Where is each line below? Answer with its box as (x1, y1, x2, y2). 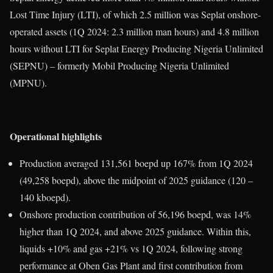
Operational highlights (10, 129, 102, 144)
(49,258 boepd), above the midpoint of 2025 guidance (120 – (19, 174, 253, 187)
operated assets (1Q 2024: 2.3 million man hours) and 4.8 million (10, 25, 259, 38)
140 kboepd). (19, 191, 71, 204)
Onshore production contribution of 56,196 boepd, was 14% (19, 208, 251, 221)
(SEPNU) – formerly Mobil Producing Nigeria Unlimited (10, 59, 229, 73)
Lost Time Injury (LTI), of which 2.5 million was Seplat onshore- (10, 8, 261, 21)
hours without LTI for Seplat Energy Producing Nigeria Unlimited (10, 42, 263, 55)
